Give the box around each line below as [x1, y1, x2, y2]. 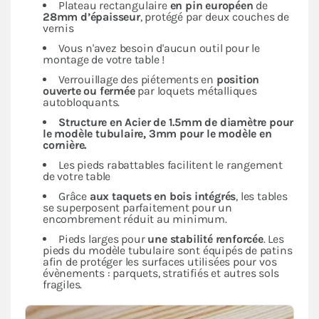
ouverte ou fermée [43, 84, 138, 98]
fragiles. [43, 278, 83, 292]
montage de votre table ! [43, 53, 168, 67]
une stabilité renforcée [147, 232, 263, 246]
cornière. [43, 138, 87, 152]
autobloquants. [43, 95, 120, 110]
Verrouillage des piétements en [58, 73, 214, 87]
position [214, 73, 260, 87]
